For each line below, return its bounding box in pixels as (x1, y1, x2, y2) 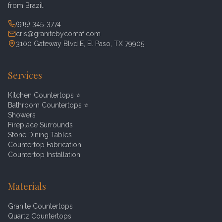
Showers (8, 111, 36, 119)
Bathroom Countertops (8, 101, 82, 109)
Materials (8, 180, 46, 192)
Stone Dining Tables (8, 131, 72, 139)
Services (8, 69, 42, 81)
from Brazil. (8, 1, 45, 9)
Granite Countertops (8, 202, 73, 210)
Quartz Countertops (8, 212, 71, 220)
